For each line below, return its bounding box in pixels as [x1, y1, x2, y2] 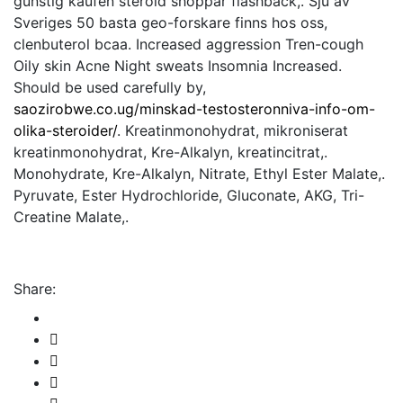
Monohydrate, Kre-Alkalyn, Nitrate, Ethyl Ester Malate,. [13, 165, 385, 183]
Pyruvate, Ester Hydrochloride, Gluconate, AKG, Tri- [13, 186, 364, 204]
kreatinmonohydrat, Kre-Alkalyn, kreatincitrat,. [13, 143, 327, 161]
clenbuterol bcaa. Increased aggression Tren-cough [13, 35, 363, 53]
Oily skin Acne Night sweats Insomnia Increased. [13, 57, 342, 75]
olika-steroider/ [13, 121, 117, 139]
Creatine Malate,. [13, 208, 129, 226]
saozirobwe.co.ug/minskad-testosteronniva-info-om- [13, 100, 375, 118]
